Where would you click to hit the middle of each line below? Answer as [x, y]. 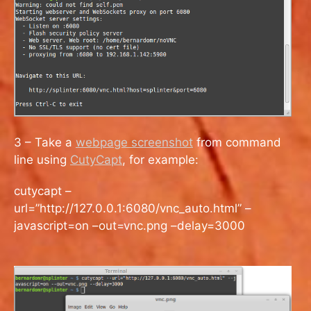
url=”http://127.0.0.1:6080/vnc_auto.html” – [133, 209]
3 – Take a [45, 143]
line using [42, 160]
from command [237, 143]
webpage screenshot [134, 143]
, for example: [160, 160]
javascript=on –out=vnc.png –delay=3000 [129, 226]
